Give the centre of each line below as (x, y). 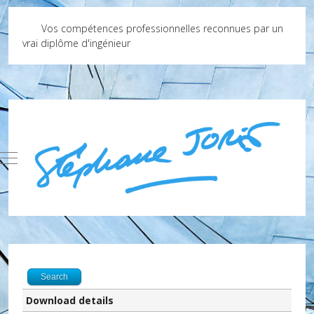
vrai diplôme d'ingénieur (76, 43)
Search (54, 277)
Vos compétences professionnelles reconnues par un (161, 28)
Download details (70, 300)
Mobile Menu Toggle (51, 156)
